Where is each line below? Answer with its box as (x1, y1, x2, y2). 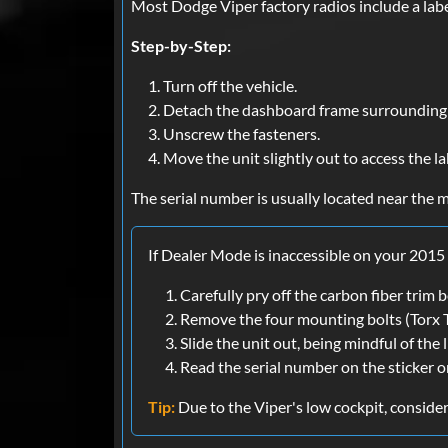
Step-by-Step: (131, 36, 231, 56)
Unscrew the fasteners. (163, 124, 320, 144)
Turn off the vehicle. (163, 76, 297, 96)
